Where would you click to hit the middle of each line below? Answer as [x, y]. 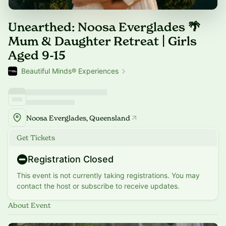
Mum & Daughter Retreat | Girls [102, 41]
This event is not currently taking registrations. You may [108, 175]
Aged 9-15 [37, 55]
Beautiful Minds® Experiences [70, 71]
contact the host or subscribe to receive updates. [98, 186]
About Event [30, 205]
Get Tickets [36, 137]
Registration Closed [71, 159]
